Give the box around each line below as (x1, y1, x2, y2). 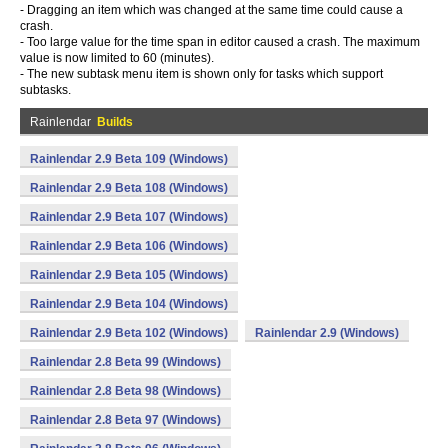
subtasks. (20, 83, 71, 97)
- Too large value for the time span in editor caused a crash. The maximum (20, 35, 420, 49)
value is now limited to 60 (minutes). (20, 51, 214, 65)
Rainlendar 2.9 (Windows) (255, 326, 399, 340)
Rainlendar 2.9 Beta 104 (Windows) (30, 297, 228, 311)
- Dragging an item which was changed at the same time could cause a (20, 3, 403, 17)
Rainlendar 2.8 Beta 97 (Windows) (30, 413, 221, 427)
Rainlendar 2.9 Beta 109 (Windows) (30, 152, 228, 166)
